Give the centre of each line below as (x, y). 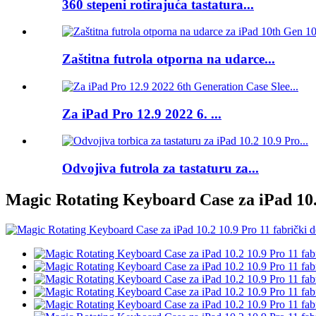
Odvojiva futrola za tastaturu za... (160, 168)
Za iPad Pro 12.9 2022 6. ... (142, 114)
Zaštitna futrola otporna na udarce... (169, 59)
